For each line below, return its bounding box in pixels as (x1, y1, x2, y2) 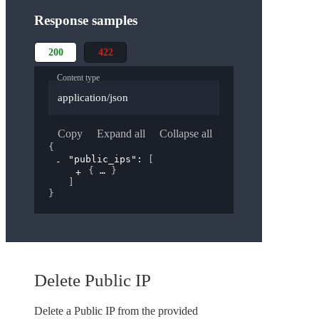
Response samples (34, 13, 137, 28)
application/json (58, 92, 129, 104)
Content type (57, 73, 100, 83)
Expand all (97, 127, 145, 140)
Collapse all (159, 127, 212, 140)
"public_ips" (68, 153, 137, 164)
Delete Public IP (34, 270, 151, 290)
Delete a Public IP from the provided (34, 304, 198, 317)
